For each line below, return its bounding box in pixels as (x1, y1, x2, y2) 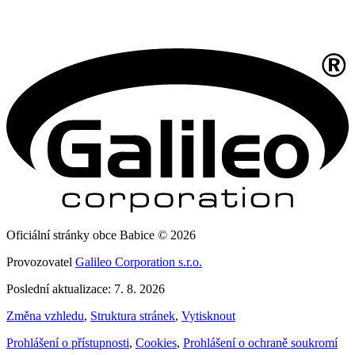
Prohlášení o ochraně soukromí (183, 336, 338, 350)
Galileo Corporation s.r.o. (75, 255, 202, 269)
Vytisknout (181, 309, 235, 323)
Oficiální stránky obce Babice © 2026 (6, 228, 196, 242)
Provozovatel (6, 255, 75, 269)
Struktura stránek (90, 309, 175, 323)
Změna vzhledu (6, 309, 84, 323)
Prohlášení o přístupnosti (6, 336, 129, 350)
